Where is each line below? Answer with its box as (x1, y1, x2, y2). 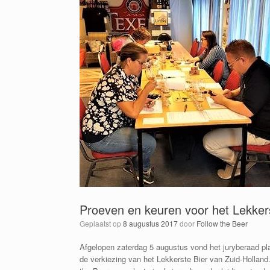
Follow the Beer (196, 218, 248, 228)
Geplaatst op (85, 218, 123, 228)
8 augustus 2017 (123, 218, 178, 228)
